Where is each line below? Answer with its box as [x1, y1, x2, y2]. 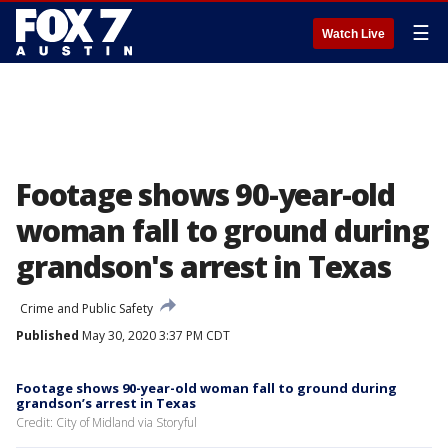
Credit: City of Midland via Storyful [16, 414, 197, 431]
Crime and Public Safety [20, 300, 153, 317]
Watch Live [322, 27, 385, 41]
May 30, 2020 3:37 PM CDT [79, 327, 230, 344]
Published [16, 327, 79, 344]
